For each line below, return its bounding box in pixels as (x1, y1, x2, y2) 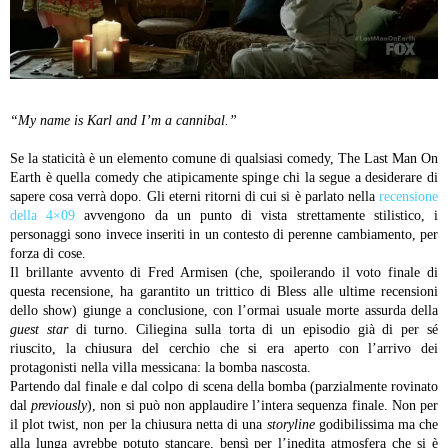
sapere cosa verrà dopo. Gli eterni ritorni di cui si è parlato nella (10, 188, 379, 204)
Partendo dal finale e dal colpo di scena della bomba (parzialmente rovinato (10, 378, 438, 394)
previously (31, 397, 88, 413)
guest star (10, 321, 68, 337)
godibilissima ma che (314, 416, 439, 432)
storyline (266, 416, 315, 432)
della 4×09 (10, 207, 76, 223)
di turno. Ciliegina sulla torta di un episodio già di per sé (67, 321, 439, 337)
